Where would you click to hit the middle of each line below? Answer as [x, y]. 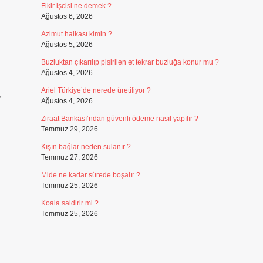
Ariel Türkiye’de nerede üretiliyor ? [96, 90]
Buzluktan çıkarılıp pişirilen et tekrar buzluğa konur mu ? [130, 62]
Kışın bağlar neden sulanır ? [86, 147]
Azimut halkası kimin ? [76, 34]
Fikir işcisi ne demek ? [76, 6]
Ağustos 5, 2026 [67, 45]
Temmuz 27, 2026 [69, 157]
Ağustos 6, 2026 [67, 16]
